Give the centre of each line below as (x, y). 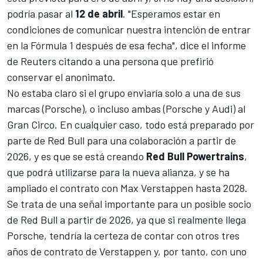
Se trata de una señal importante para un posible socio (129, 203)
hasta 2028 (219, 188)
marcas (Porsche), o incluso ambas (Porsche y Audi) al (126, 108)
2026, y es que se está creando (77, 156)
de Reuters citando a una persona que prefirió (110, 61)
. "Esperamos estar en (171, 13)
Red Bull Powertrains (195, 156)
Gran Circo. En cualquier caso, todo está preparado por (131, 124)
